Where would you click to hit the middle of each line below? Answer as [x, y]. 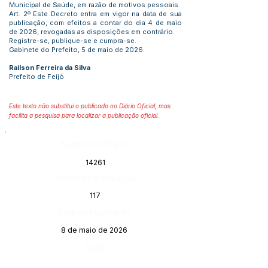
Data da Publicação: [95, 212]
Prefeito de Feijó [36, 77]
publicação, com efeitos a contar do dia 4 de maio [95, 23]
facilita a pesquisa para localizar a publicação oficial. [84, 115]
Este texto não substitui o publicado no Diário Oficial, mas [90, 106]
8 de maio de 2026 [94, 230]
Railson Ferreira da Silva [50, 68]
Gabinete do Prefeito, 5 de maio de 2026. [77, 50]
